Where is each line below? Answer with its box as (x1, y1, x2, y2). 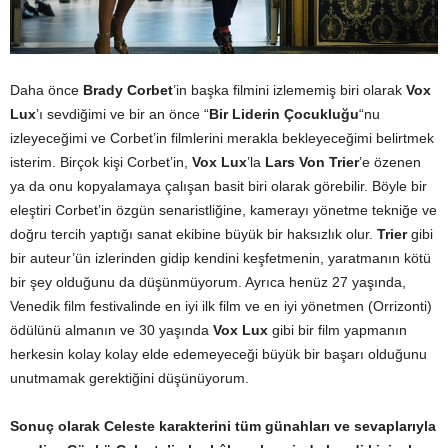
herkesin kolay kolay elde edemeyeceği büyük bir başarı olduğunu (10, 346, 427, 363)
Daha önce (10, 82, 83, 99)
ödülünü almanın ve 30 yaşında (10, 322, 213, 339)
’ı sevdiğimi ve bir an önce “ (36, 106, 209, 123)
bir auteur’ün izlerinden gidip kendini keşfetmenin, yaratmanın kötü (10, 250, 431, 267)
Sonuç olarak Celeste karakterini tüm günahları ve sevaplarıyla (10, 418, 436, 435)
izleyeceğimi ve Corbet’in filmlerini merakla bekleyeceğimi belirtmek (10, 130, 434, 147)
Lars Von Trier (261, 154, 359, 171)
